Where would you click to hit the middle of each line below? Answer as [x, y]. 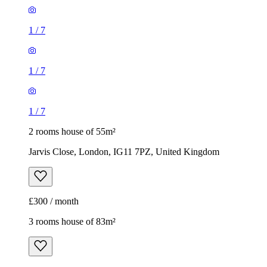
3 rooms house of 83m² [72, 222]
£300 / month [54, 201]
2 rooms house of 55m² [72, 132]
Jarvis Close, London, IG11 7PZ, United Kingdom [124, 152]
